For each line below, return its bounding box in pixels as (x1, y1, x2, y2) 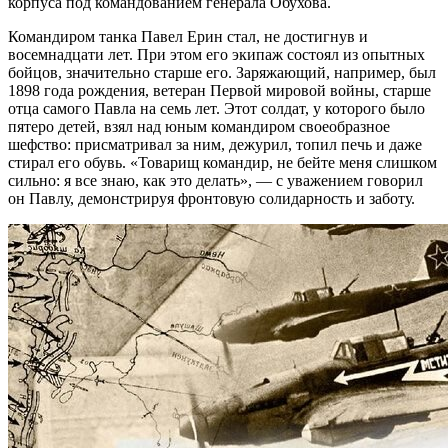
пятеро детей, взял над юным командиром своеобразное (8, 117, 390, 135)
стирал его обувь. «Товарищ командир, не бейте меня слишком (8, 153, 437, 171)
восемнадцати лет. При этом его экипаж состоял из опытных (8, 45, 425, 63)
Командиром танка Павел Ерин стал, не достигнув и (8, 27, 368, 45)
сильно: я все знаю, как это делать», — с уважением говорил (8, 171, 423, 189)
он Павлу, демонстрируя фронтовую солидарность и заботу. (8, 189, 415, 207)
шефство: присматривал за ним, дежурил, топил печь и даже (8, 135, 422, 153)
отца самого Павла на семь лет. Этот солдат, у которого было (8, 99, 425, 117)
